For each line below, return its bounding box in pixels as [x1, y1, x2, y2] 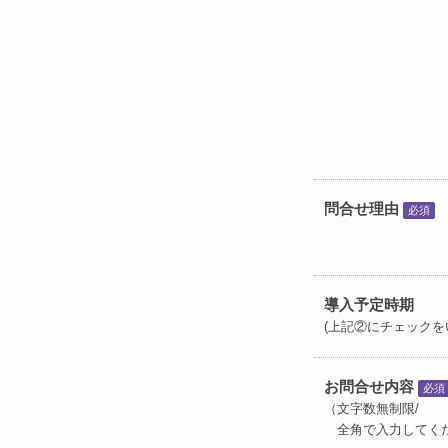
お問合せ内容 [324, 378, 414, 396]
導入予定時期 [324, 296, 414, 314]
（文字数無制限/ [324, 401, 419, 417]
